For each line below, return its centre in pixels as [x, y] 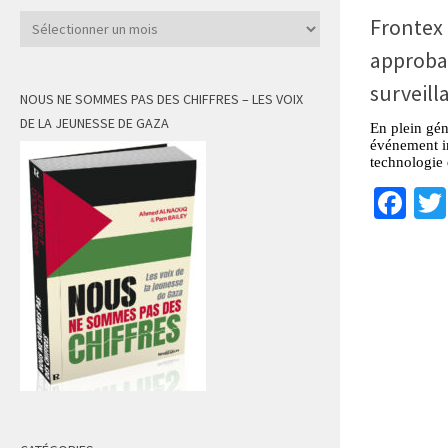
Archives [44, 22]
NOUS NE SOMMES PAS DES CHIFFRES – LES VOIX [161, 99]
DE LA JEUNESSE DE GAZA [94, 123]
